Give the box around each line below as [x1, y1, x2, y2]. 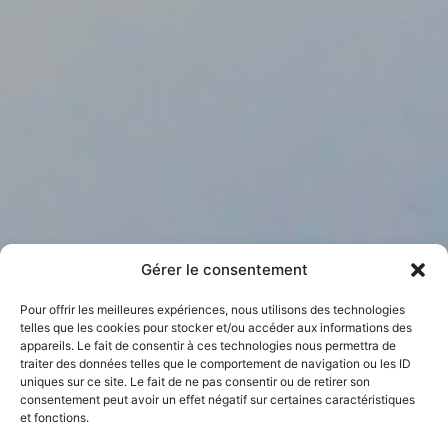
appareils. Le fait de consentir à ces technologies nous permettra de [20, 338, 396, 353]
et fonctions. [20, 410, 89, 425]
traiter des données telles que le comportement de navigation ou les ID [20, 356, 411, 371]
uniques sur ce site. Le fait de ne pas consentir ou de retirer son [20, 374, 370, 389]
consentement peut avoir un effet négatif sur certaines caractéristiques [20, 392, 415, 407]
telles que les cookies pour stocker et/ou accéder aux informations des [20, 320, 412, 335]
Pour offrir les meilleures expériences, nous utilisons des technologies [20, 302, 405, 317]
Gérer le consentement [140, 260, 308, 279]
